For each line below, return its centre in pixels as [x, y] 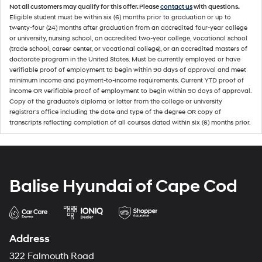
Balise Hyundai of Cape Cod [123, 186]
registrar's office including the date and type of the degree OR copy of [115, 112]
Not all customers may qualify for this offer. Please [85, 7]
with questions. [216, 7]
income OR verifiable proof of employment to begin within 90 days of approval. [130, 91]
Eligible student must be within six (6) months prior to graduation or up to [120, 17]
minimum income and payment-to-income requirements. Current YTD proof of [127, 80]
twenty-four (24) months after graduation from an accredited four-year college [128, 28]
